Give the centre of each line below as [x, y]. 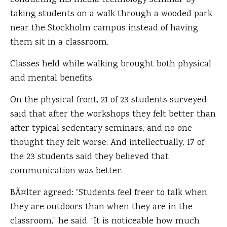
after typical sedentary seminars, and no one [101, 129]
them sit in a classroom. [59, 43]
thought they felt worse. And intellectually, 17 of [107, 143]
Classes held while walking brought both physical [111, 65]
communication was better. [66, 172]
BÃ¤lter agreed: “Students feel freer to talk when [109, 193]
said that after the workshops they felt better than [113, 115]
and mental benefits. [52, 79]
